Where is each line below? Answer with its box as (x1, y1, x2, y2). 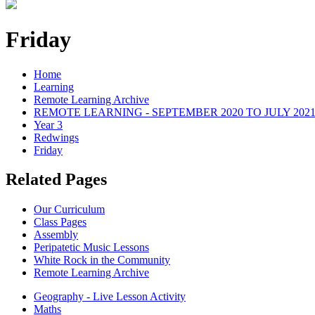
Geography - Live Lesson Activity (34, 290, 186, 303)
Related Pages (6, 170, 107, 189)
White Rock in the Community (34, 254, 170, 266)
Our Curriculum (34, 203, 105, 216)
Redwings (34, 131, 79, 143)
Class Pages (34, 216, 86, 229)
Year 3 (34, 118, 63, 131)
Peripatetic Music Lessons (34, 241, 149, 254)
